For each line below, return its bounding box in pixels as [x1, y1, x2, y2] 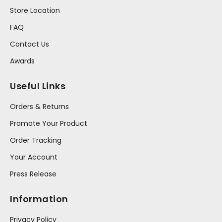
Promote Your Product [10, 118, 87, 128]
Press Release [10, 168, 56, 179]
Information [10, 192, 68, 205]
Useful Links [10, 79, 65, 92]
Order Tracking [10, 135, 61, 145]
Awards [10, 55, 35, 66]
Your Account [10, 152, 57, 162]
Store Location [10, 5, 60, 15]
